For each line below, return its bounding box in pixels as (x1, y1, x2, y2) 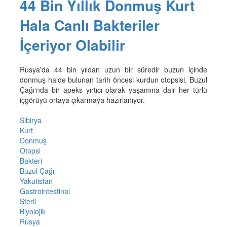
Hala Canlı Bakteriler (19, 14, 160, 35)
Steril (19, 196, 36, 206)
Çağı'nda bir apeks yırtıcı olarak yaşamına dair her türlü (19, 84, 208, 95)
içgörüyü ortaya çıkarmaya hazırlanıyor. (19, 94, 145, 105)
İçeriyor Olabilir (19, 34, 125, 55)
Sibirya (19, 115, 42, 125)
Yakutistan (19, 175, 53, 186)
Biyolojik (19, 206, 46, 216)
